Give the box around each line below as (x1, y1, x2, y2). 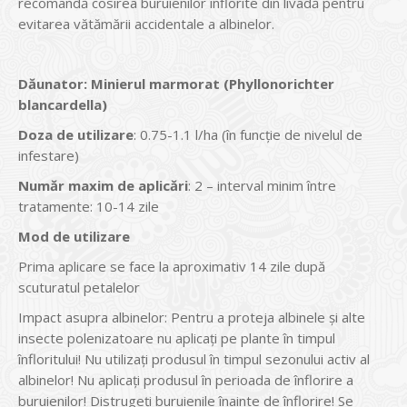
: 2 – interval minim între (188, 176, 336, 194)
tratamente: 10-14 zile (18, 197, 159, 215)
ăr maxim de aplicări (50, 176, 188, 194)
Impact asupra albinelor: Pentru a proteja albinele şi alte (18, 308, 365, 326)
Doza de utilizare (18, 125, 134, 144)
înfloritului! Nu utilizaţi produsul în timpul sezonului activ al (18, 350, 370, 368)
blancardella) (18, 95, 107, 114)
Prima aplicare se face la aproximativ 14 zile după (18, 257, 325, 275)
